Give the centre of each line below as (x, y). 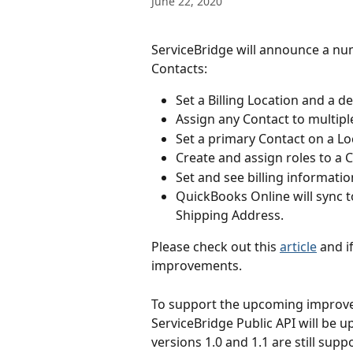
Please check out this (216, 247)
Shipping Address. (230, 216)
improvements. (197, 266)
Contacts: (179, 69)
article (298, 247)
